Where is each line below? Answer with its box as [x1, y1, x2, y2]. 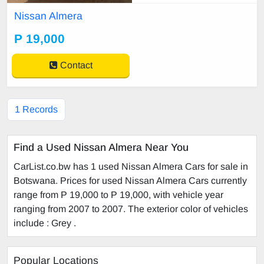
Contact [57, 60, 93, 70]
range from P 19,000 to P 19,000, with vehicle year [14, 189, 223, 200]
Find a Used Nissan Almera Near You [14, 141, 189, 153]
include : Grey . [14, 217, 76, 228]
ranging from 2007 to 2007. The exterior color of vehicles [14, 203, 248, 214]
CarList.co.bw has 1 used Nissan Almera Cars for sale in [14, 161, 248, 171]
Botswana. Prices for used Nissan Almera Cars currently [14, 175, 247, 186]
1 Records [15, 104, 58, 114]
